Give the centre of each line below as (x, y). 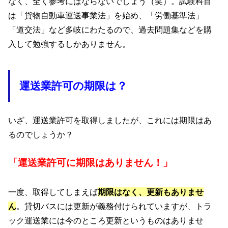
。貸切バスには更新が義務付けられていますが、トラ (114, 206)
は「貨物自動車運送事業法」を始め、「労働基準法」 (106, 15)
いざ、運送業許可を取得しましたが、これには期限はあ (110, 120)
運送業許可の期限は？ (73, 86)
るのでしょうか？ (41, 134)
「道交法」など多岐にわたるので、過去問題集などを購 (110, 29)
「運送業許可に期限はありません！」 (91, 163)
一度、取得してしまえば (53, 192)
